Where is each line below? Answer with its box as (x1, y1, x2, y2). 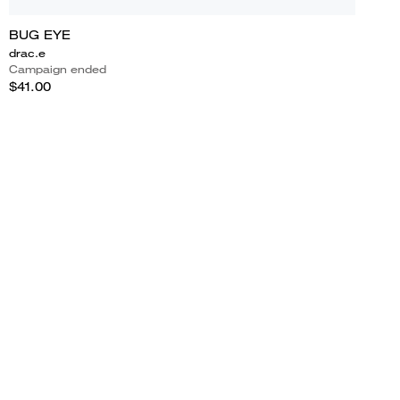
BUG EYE (8, 26, 71, 43)
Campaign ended (8, 61, 106, 77)
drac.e (8, 45, 46, 61)
